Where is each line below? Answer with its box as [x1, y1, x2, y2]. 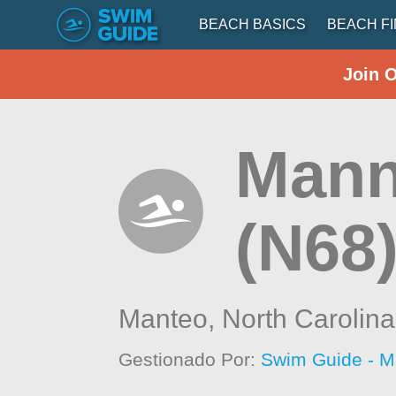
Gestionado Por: [118, 349, 262, 369]
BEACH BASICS [199, 17, 306, 32]
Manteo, [118, 304, 223, 333]
